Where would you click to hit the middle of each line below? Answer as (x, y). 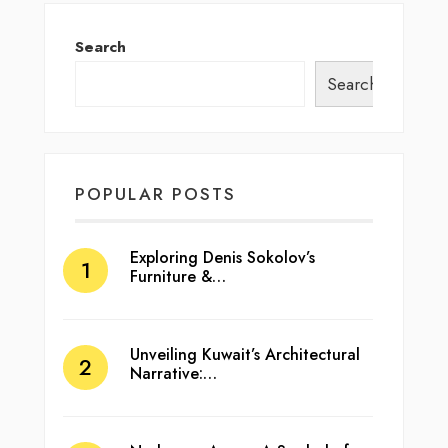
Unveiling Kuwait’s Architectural (245, 355)
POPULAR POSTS (155, 194)
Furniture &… (178, 277)
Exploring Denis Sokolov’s (222, 258)
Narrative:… (173, 374)
